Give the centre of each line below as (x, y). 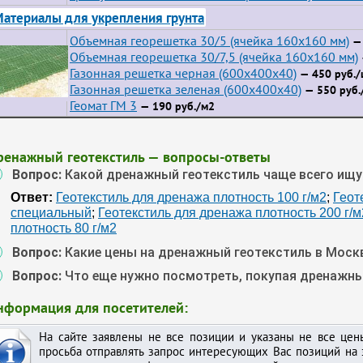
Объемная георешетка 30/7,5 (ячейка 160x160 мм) (214, 57)
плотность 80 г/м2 (64, 228)
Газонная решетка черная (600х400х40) (183, 73)
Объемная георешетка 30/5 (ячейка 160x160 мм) (209, 41)
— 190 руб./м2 (176, 106)
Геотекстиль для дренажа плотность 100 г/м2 (191, 197)
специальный (51, 213)
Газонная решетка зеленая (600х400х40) (186, 89)
